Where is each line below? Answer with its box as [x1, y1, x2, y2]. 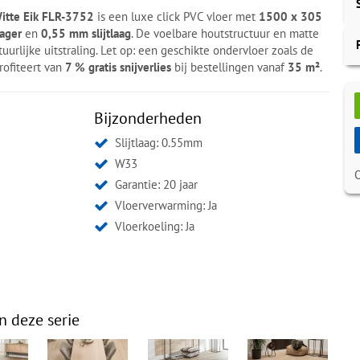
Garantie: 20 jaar [115, 176, 198, 192]
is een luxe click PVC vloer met [94, 8, 260, 24]
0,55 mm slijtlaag [41, 25, 132, 41]
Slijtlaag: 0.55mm [115, 134, 203, 150]
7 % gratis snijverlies [65, 59, 172, 75]
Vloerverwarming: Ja [115, 197, 218, 213]
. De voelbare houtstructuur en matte [131, 25, 320, 41]
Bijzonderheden [94, 107, 202, 128]
